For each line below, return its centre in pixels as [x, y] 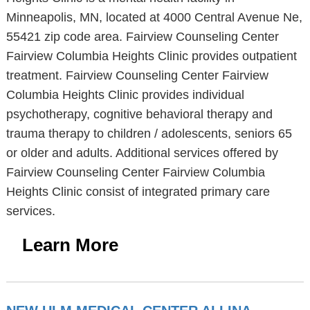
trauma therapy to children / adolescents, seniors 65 [149, 134]
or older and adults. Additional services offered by [142, 153]
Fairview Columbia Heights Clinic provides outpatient [151, 56]
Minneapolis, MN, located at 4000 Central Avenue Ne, [154, 17]
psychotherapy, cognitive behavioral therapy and [139, 114]
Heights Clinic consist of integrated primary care [138, 192]
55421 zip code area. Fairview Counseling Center [142, 37]
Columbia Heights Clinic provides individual [125, 95]
